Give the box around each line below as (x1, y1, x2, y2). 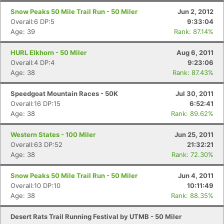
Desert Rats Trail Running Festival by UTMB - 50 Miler (10, 212, 181, 220)
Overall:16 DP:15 (10, 99, 60, 107)
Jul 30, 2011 (175, 89, 213, 97)
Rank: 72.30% (171, 150, 213, 158)
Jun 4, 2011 (178, 171, 213, 179)
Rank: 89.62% (171, 109, 213, 117)
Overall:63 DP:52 (10, 140, 62, 148)
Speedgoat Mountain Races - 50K (10, 89, 118, 97)
